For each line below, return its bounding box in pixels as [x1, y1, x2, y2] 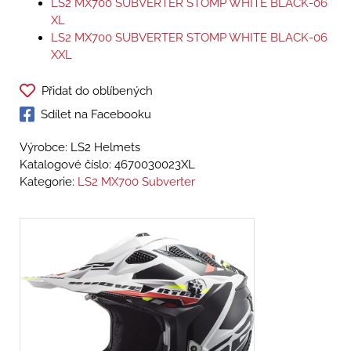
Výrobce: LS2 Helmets [20, 140, 140, 155]
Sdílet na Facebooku [41, 107, 151, 122]
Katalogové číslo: [20, 157, 114, 172]
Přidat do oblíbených [42, 84, 153, 99]
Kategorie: [20, 175, 78, 190]
